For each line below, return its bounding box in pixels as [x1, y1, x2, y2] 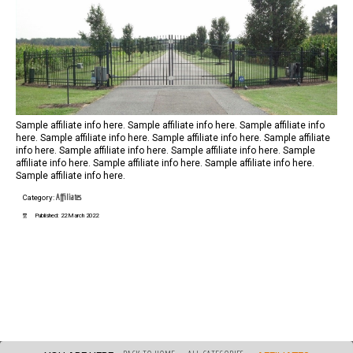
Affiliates [56, 191, 81, 202]
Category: [23, 192, 56, 202]
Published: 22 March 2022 [35, 211, 98, 219]
